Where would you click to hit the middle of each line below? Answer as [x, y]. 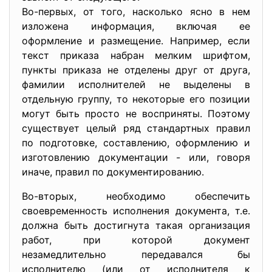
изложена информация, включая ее [136, 26]
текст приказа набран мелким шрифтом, [136, 55]
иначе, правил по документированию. [113, 172]
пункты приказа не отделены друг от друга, [136, 70]
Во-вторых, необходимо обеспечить [136, 196]
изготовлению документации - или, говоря [136, 157]
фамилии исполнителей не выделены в [136, 84]
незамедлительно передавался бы [136, 254]
